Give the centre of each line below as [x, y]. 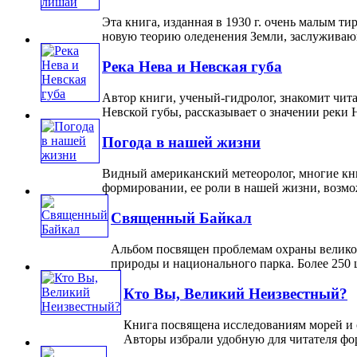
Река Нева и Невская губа [192, 67]
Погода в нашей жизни [181, 143]
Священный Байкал [181, 218]
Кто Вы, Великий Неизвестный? [235, 294]
